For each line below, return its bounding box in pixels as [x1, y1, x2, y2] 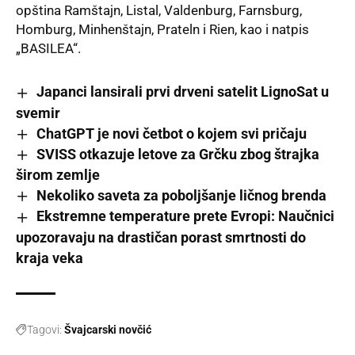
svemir [16, 104, 60, 121]
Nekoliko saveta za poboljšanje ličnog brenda [36, 187, 326, 204]
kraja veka [16, 249, 83, 266]
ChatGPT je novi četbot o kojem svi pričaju [36, 124, 307, 142]
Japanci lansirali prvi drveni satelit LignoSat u [36, 83, 329, 101]
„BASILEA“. [16, 40, 81, 57]
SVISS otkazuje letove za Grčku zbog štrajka [36, 145, 319, 162]
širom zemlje [16, 166, 100, 184]
